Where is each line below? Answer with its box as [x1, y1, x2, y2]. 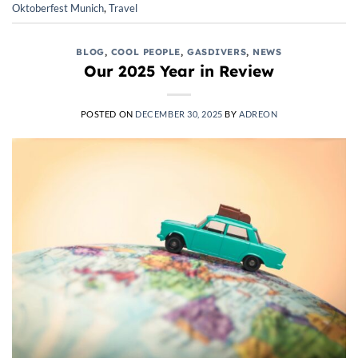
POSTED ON [80, 108, 136, 119]
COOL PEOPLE [110, 46, 181, 58]
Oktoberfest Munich [12, 2, 104, 15]
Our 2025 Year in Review [84, 61, 274, 81]
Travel [109, 2, 137, 15]
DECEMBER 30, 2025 [135, 108, 223, 119]
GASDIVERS [187, 46, 247, 58]
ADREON [239, 108, 278, 119]
